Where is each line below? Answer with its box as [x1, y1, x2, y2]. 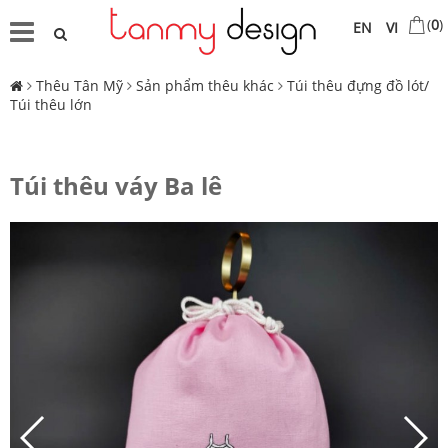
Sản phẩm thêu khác [136, 76, 274, 96]
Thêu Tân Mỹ [36, 76, 123, 96]
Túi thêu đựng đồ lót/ [287, 76, 429, 96]
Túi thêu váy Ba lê [10, 169, 222, 203]
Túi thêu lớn [10, 95, 92, 115]
